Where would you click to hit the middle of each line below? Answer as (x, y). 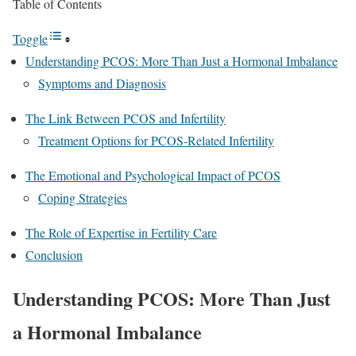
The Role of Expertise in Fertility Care (121, 232)
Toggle (30, 38)
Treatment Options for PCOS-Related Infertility (156, 140)
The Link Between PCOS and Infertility (126, 118)
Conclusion (54, 254)
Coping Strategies (83, 197)
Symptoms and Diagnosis (102, 83)
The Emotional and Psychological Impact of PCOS (153, 175)
